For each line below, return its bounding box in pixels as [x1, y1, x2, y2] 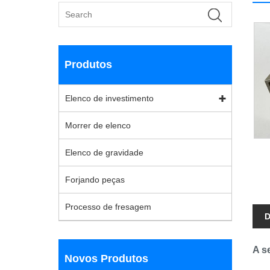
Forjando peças [65, 175, 125, 184]
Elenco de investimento [65, 93, 154, 103]
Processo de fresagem [65, 202, 151, 212]
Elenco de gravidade [65, 148, 143, 157]
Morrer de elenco [65, 121, 131, 130]
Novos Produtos [64, 253, 148, 265]
